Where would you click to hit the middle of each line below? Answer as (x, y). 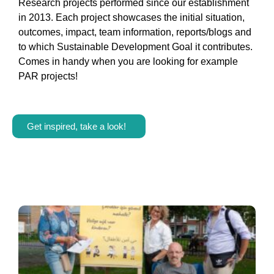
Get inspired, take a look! (79, 127)
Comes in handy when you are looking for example (128, 62)
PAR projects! (49, 76)
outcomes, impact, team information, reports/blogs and (135, 32)
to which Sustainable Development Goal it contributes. (135, 47)
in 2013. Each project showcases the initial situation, (131, 18)
